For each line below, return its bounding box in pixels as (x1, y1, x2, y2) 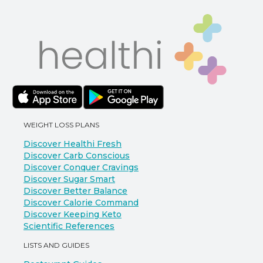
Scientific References (23, 221, 114, 231)
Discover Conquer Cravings (23, 162, 139, 173)
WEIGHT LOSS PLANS (23, 120, 99, 129)
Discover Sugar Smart (23, 174, 115, 184)
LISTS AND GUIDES (23, 241, 89, 249)
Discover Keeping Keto (23, 209, 122, 220)
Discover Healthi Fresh (23, 139, 122, 149)
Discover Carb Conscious (23, 150, 130, 161)
